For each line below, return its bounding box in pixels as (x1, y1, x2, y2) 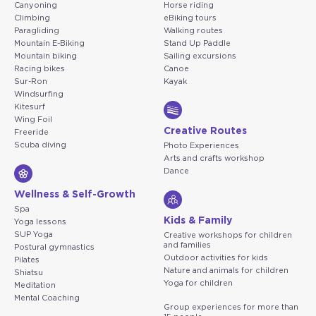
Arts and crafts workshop (164, 154, 265, 162)
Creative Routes (164, 126, 247, 136)
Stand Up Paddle (164, 39, 231, 47)
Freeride (14, 128, 49, 136)
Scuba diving (14, 140, 66, 149)
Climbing (14, 13, 50, 22)
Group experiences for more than (164, 303, 298, 311)
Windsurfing (14, 90, 63, 98)
